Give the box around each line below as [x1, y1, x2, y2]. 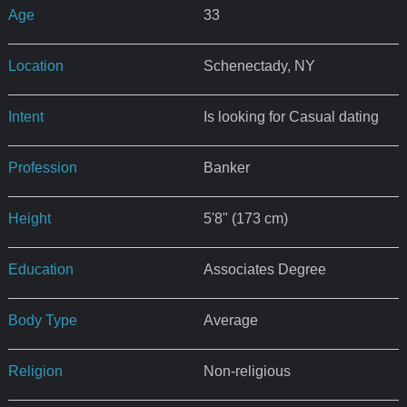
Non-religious [203, 362, 291, 379]
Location [7, 57, 64, 74]
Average [203, 312, 258, 328]
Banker [203, 159, 250, 175]
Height [7, 210, 51, 226]
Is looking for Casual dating [203, 108, 379, 124]
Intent [7, 108, 44, 124]
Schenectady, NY [203, 57, 315, 74]
